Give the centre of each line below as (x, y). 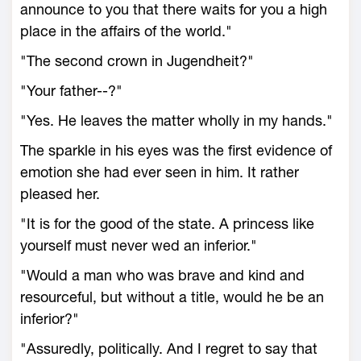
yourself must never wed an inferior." (139, 245)
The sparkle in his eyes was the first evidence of (176, 150)
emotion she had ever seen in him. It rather (160, 172)
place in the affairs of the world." (126, 31)
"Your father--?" (71, 91)
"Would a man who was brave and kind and (162, 275)
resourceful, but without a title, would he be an (172, 297)
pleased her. (60, 194)
